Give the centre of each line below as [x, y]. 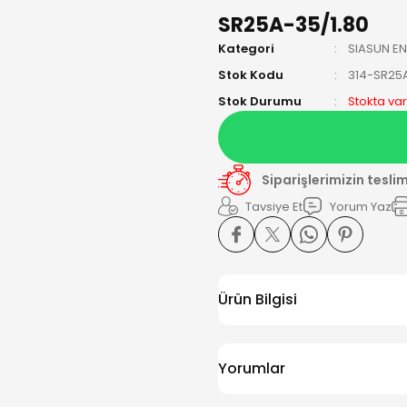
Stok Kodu [251, 75]
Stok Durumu [260, 101]
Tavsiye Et [274, 206]
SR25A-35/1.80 [293, 25]
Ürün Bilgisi [258, 299]
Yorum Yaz [361, 206]
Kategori [246, 49]
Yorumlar [252, 368]
